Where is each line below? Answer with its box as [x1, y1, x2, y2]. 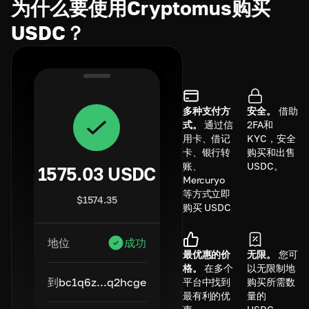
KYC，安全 [247, 132, 296, 144]
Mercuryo [182, 173, 225, 186]
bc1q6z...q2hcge [58, 275, 146, 289]
